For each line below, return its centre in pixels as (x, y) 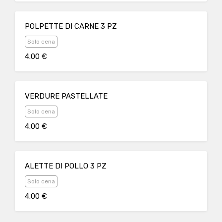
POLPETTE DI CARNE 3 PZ (71, 26)
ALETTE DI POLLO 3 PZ (66, 166)
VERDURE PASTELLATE (66, 96)
